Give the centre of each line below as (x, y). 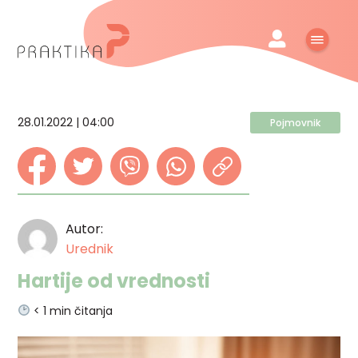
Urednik (90, 249)
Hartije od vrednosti (114, 280)
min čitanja (82, 310)
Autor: (85, 229)
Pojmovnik (295, 122)
